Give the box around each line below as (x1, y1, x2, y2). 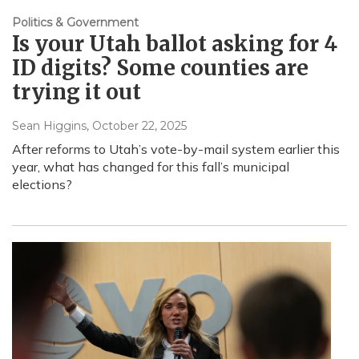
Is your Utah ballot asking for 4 (12, 30, 337, 58)
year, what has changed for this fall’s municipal (12, 159, 289, 175)
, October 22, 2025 (87, 119, 187, 134)
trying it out (12, 79, 141, 106)
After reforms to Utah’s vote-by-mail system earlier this (12, 141, 340, 158)
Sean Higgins (12, 119, 87, 134)
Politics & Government (12, 15, 139, 30)
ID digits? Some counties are (12, 54, 309, 82)
